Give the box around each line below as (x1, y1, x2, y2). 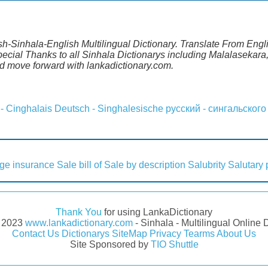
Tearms (184, 228, 215, 239)
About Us (217, 228, 256, 239)
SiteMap (112, 228, 147, 239)
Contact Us (12, 228, 59, 239)
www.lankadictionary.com (25, 217, 133, 228)
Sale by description (104, 159, 185, 170)
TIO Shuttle (150, 239, 199, 249)
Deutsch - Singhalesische (54, 103, 163, 114)
